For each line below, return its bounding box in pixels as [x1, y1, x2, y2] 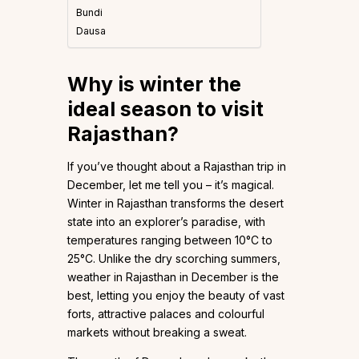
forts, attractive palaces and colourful [67, 307, 264, 321]
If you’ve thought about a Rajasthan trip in [67, 159, 286, 174]
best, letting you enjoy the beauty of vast [67, 288, 284, 303]
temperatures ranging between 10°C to [67, 233, 272, 248]
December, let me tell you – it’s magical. [67, 178, 274, 192]
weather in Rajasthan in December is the [67, 270, 279, 284]
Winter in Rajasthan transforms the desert [67, 196, 284, 211]
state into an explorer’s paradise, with [67, 215, 265, 229]
